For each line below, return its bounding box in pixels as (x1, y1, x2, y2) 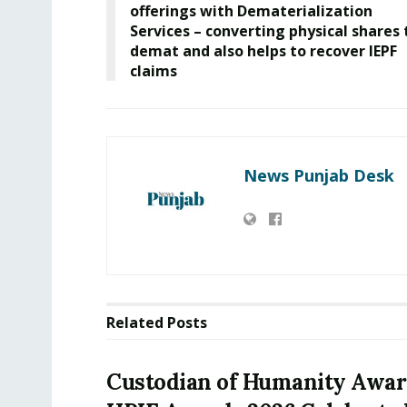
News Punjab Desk (243, 164, 394, 186)
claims (130, 60, 177, 81)
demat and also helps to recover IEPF (130, 40, 397, 61)
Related (106, 312, 164, 333)
